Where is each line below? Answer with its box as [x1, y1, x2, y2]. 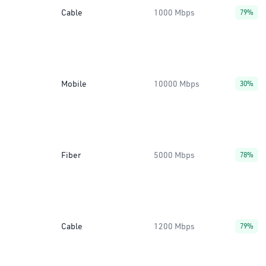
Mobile [61, 78, 87, 89]
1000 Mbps [154, 7, 195, 18]
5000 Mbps [154, 150, 195, 160]
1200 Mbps [154, 221, 195, 232]
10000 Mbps [154, 78, 199, 89]
